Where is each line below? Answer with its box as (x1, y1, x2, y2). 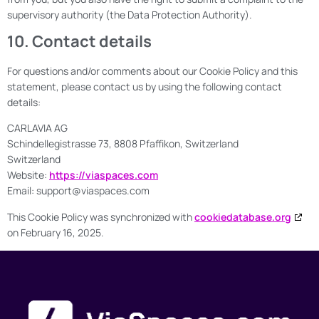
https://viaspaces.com (49, 168, 158, 182)
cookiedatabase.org (194, 209, 291, 224)
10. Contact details (7, 30, 152, 52)
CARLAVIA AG (7, 121, 68, 135)
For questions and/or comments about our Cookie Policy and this (7, 63, 298, 78)
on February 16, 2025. (7, 225, 104, 239)
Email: (7, 184, 36, 198)
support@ (36, 184, 81, 198)
